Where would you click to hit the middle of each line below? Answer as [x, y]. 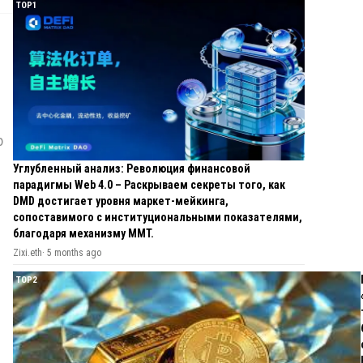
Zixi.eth [28, 253]
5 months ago [74, 253]
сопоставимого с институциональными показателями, [158, 218]
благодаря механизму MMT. [83, 234]
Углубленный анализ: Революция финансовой [132, 169]
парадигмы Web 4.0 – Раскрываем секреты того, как [149, 185]
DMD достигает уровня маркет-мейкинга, [121, 201]
